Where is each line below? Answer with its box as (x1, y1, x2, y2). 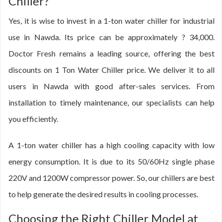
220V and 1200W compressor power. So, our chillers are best (8, 173, 215, 182)
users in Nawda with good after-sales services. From (8, 81, 215, 91)
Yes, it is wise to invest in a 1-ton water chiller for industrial (8, 16, 215, 25)
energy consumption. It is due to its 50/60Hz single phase (8, 157, 215, 166)
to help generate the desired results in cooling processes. (8, 189, 198, 199)
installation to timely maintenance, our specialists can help (8, 98, 215, 107)
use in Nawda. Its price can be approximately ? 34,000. (8, 32, 215, 42)
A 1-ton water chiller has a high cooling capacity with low (8, 140, 215, 150)
